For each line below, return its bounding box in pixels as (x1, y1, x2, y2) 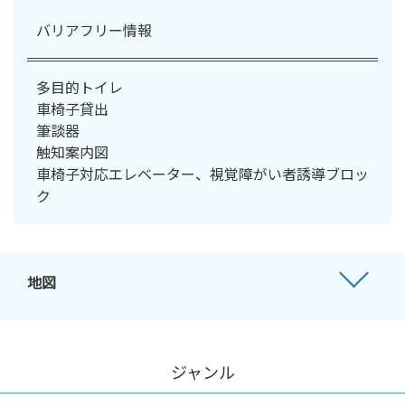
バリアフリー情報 (36, 18, 152, 41)
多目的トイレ (36, 75, 123, 98)
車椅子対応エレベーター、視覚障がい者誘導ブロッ (36, 162, 369, 184)
